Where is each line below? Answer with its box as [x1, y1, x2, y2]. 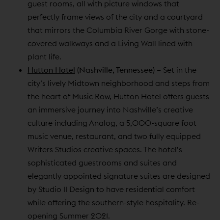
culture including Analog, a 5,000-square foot [27, 117, 196, 128]
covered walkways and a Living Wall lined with [27, 38, 192, 48]
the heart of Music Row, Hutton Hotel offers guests [27, 91, 209, 101]
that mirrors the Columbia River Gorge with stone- [27, 25, 209, 35]
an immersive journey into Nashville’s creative [27, 104, 193, 114]
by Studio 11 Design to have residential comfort [27, 184, 195, 194]
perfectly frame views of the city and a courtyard [27, 11, 203, 22]
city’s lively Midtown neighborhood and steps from [27, 78, 210, 88]
